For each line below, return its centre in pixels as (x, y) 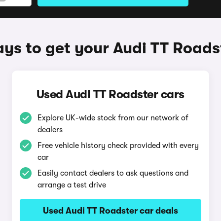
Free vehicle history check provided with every (118, 146)
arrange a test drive (72, 185)
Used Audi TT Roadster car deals (110, 211)
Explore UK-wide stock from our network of (113, 118)
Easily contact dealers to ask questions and (113, 173)
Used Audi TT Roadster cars (110, 94)
